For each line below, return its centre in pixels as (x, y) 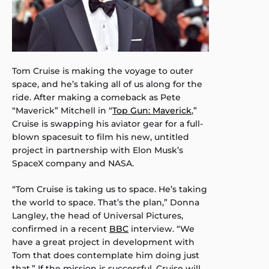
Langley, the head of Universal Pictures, (98, 215)
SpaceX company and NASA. (73, 163)
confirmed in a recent (61, 228)
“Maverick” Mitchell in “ (62, 110)
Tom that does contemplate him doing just (106, 255)
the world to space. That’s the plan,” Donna (106, 202)
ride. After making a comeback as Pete (96, 97)
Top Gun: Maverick (152, 110)
